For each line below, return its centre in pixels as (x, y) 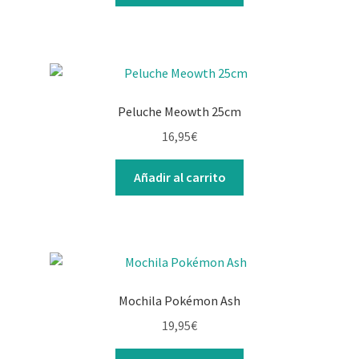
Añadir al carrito (179, 177)
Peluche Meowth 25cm (179, 112)
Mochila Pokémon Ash (179, 301)
